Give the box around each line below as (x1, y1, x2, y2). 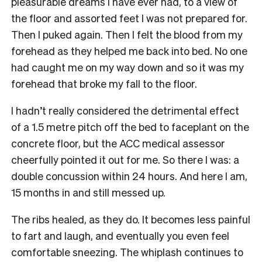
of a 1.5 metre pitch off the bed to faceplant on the (11, 119, 249, 133)
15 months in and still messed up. (11, 185, 166, 199)
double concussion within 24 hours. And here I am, (11, 168, 247, 182)
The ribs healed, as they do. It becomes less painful (11, 212, 250, 226)
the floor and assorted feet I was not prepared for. (11, 11, 247, 25)
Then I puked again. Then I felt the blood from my (11, 27, 243, 41)
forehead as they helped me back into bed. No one (11, 43, 247, 57)
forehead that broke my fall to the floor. (11, 76, 197, 90)
